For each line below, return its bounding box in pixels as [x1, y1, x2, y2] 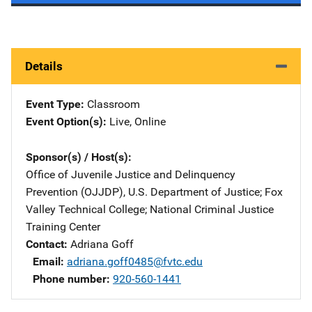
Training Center [26, 219, 100, 233]
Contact [26, 237, 64, 251]
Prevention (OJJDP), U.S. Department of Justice [26, 185, 260, 198]
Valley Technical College [26, 202, 145, 216]
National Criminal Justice [150, 202, 274, 216]
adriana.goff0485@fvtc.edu [67, 254, 203, 268]
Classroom [87, 97, 140, 111]
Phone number [33, 272, 107, 286]
